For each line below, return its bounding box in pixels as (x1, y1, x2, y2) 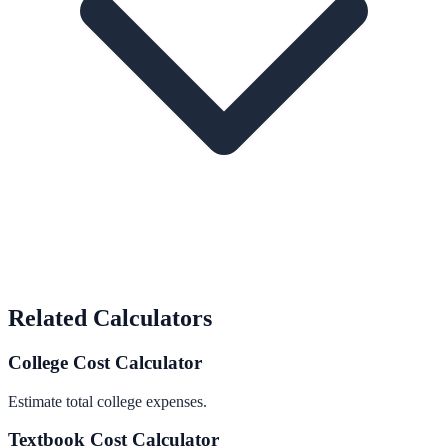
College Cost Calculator (8, 351, 202, 373)
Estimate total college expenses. (8, 392, 207, 410)
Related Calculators (8, 305, 212, 332)
